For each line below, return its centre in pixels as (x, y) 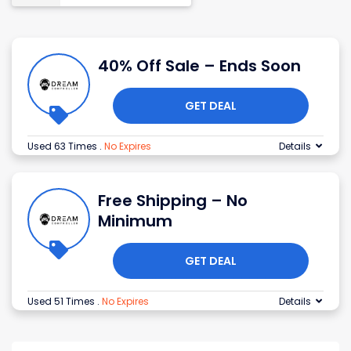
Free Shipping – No (173, 201)
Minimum (135, 221)
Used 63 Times (63, 147)
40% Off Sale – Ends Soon (199, 66)
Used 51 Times (62, 302)
